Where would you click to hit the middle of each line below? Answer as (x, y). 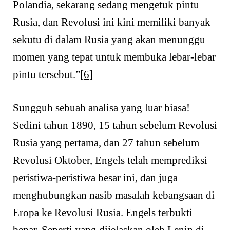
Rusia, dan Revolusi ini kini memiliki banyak (112, 22)
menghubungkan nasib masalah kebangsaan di (114, 195)
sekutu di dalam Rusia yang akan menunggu (109, 39)
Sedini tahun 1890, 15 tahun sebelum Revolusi (115, 126)
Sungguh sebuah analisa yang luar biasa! (101, 108)
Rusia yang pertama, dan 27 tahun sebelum (106, 143)
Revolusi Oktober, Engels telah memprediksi (110, 160)
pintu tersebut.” (46, 74)
